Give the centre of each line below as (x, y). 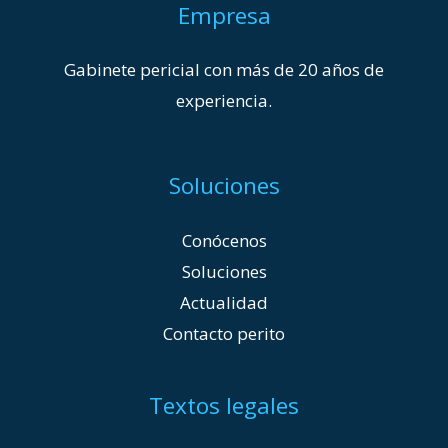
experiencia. (224, 101)
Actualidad (224, 302)
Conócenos (224, 240)
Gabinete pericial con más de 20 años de (224, 70)
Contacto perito (224, 333)
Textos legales (224, 405)
